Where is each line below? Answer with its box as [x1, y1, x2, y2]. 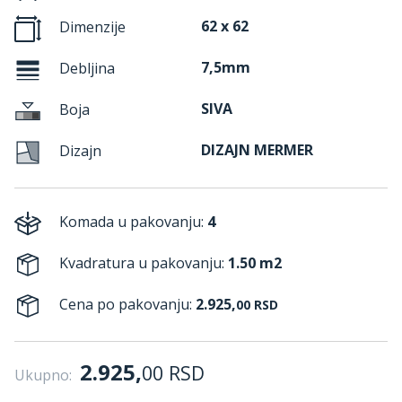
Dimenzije [56, 17, 126, 38]
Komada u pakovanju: [56, 212, 207, 232]
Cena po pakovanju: [56, 294, 196, 315]
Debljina [56, 58, 115, 79]
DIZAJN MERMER [201, 140, 313, 160]
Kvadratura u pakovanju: [56, 253, 228, 274]
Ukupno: [14, 365, 72, 385]
